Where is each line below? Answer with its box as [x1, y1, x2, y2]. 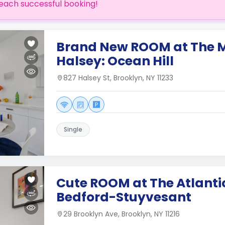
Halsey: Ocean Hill [56, 52, 174, 70]
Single [64, 125, 82, 134]
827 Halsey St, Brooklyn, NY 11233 [63, 73, 173, 83]
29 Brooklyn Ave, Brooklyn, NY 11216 [63, 209, 180, 219]
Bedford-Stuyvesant [56, 188, 191, 206]
